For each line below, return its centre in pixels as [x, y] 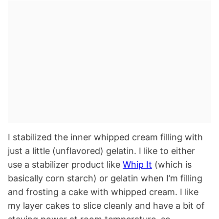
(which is [172, 165]
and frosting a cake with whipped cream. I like [103, 192]
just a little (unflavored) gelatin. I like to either [101, 151]
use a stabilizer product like [65, 165]
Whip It [137, 165]
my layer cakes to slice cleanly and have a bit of [106, 206]
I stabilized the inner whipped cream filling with [105, 137]
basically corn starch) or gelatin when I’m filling [105, 178]
